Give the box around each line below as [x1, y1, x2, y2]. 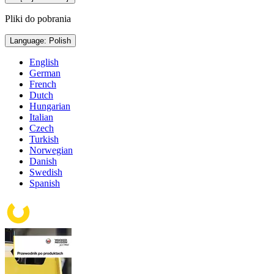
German [29, 68, 61, 79]
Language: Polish [49, 36, 71, 46]
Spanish [29, 178, 60, 189]
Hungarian [29, 101, 70, 112]
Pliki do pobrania [5, 13, 71, 24]
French [29, 79, 56, 90]
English [29, 57, 59, 68]
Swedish [29, 167, 62, 178]
